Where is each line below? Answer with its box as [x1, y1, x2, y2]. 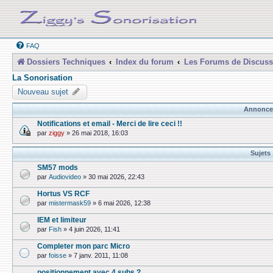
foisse [49, 252, 66, 260]
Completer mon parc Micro [37, 242, 130, 250]
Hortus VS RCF [37, 190, 90, 197]
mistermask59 [49, 199, 91, 207]
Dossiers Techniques [27, 57, 105, 66]
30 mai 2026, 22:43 [88, 173, 144, 181]
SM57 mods [37, 163, 78, 171]
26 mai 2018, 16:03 [72, 129, 128, 137]
